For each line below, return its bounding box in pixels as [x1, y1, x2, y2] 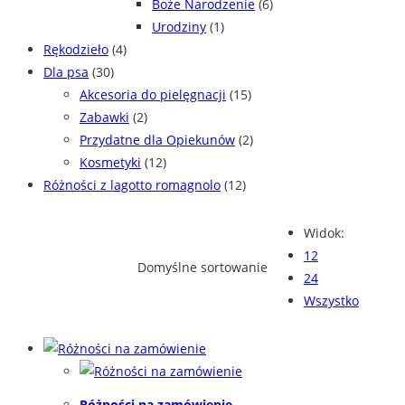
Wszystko [303, 292, 359, 310]
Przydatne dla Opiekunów [80, 131, 235, 149]
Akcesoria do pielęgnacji [80, 86, 226, 104]
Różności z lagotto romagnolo [43, 176, 221, 194]
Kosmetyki [80, 154, 141, 172]
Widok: [303, 224, 344, 242]
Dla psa [43, 63, 89, 81]
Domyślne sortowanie [137, 258, 268, 276]
